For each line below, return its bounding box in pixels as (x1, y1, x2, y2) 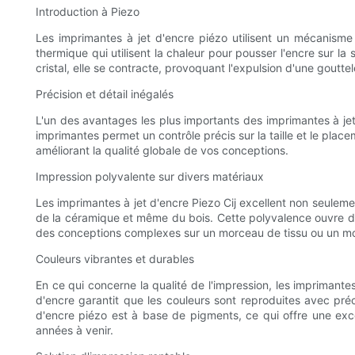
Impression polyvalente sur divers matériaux (36, 170, 264, 184)
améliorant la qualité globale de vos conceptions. (36, 143, 288, 158)
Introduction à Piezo (36, 5, 139, 19)
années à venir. (36, 323, 113, 338)
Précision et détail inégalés (36, 87, 174, 101)
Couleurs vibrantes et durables (36, 252, 194, 266)
